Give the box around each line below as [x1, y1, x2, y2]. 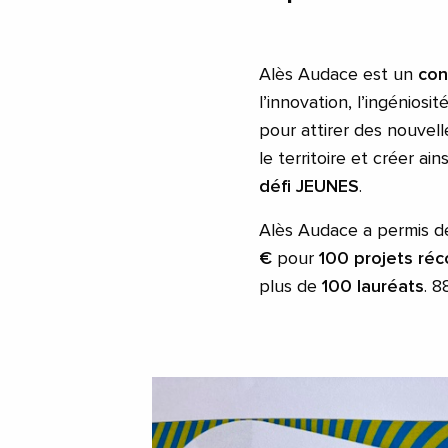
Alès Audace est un [259, 66, 418, 85]
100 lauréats [322, 278, 424, 297]
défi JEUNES [259, 178, 359, 197]
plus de [259, 278, 322, 297]
